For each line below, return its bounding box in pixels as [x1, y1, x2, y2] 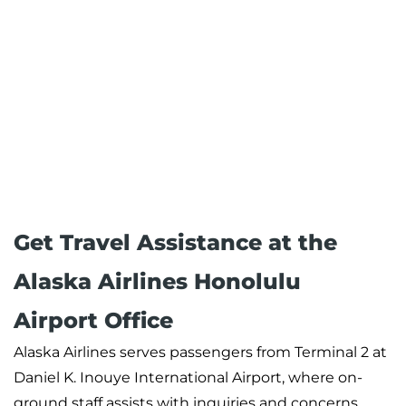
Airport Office [14, 307, 173, 334]
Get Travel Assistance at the [14, 229, 337, 256]
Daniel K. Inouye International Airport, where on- [14, 369, 362, 387]
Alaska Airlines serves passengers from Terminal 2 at [14, 343, 387, 362]
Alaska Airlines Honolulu [14, 268, 307, 295]
